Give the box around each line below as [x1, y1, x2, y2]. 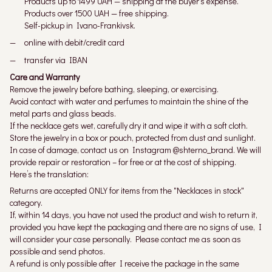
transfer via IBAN [24, 53, 87, 66]
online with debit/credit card [24, 36, 124, 49]
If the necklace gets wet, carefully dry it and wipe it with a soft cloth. [10, 120, 248, 132]
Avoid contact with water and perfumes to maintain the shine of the [10, 95, 248, 107]
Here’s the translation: [10, 168, 89, 180]
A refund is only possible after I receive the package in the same [10, 257, 239, 270]
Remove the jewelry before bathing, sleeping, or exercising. [10, 83, 219, 95]
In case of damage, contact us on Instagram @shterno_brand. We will [10, 144, 261, 156]
